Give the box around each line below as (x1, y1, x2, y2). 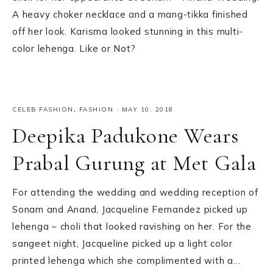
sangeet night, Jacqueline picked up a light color (12, 237, 233, 249)
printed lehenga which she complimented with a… (12, 254, 241, 266)
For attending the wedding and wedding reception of (12, 186, 258, 198)
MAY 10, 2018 (121, 105, 174, 113)
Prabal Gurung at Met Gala (12, 149, 257, 176)
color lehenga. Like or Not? (12, 43, 136, 55)
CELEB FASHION (12, 105, 74, 113)
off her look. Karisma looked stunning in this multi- (12, 26, 243, 38)
